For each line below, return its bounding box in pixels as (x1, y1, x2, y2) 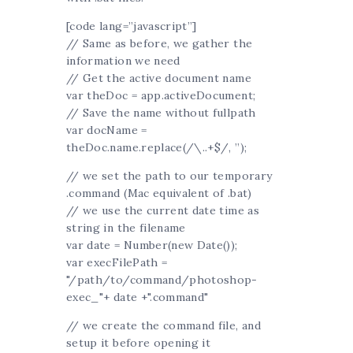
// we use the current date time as (66, 203, 259, 218)
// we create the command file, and (66, 318, 261, 333)
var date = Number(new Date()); (66, 238, 238, 253)
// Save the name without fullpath (66, 106, 256, 121)
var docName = (66, 123, 147, 138)
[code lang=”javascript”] (66, 19, 197, 34)
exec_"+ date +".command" (66, 290, 209, 305)
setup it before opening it (66, 336, 211, 351)
